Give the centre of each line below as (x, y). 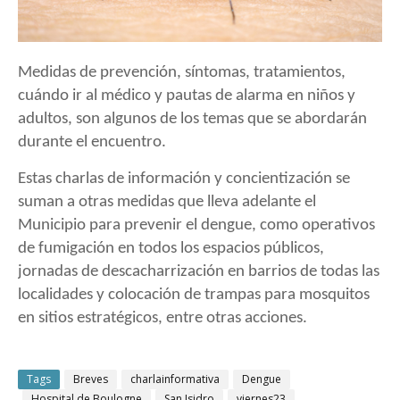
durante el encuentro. (92, 143)
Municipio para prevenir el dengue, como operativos (196, 226)
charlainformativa (175, 379)
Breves (91, 379)
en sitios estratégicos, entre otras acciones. (162, 319)
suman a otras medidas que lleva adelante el (167, 203)
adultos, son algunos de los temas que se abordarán (192, 120)
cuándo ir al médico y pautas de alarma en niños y (187, 96)
